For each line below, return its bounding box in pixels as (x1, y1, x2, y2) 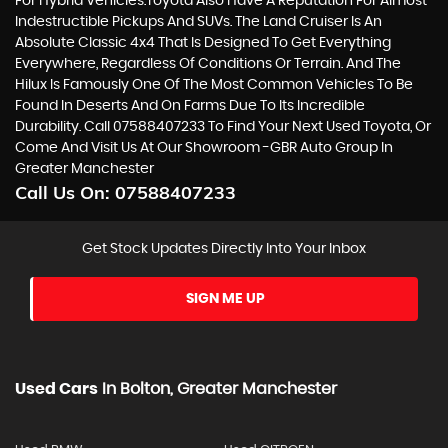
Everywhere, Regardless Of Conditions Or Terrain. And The (15, 56, 401, 71)
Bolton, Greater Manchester (116, 380, 337, 397)
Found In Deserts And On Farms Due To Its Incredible (15, 98, 365, 113)
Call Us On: (15, 180, 115, 204)
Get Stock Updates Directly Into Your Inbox (82, 241, 366, 256)
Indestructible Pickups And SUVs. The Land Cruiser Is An (15, 14, 382, 29)
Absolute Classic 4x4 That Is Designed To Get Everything (15, 35, 391, 50)
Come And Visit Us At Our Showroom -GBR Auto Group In (15, 140, 393, 155)
